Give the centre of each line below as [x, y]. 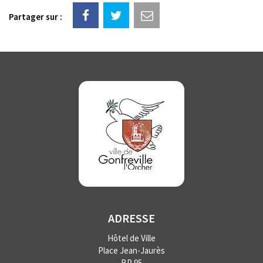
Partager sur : [36, 16]
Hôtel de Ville [131, 238]
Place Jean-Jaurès [131, 250]
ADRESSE [131, 218]
